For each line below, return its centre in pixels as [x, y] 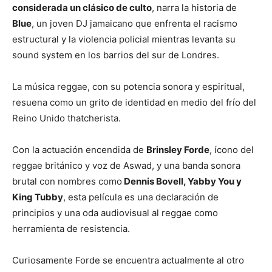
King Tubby [38, 197]
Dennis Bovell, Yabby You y [182, 181]
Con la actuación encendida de [79, 149]
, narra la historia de [194, 7]
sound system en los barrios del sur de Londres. [116, 55]
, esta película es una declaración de [141, 197]
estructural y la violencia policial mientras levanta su [124, 39]
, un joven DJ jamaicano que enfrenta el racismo [134, 23]
